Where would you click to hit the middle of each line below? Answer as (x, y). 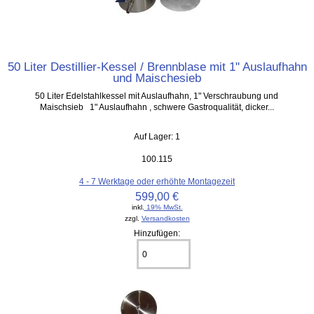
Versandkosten (165, 219)
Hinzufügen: (157, 233)
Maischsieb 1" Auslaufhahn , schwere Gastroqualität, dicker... (157, 107)
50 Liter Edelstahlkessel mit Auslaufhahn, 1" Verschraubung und (157, 96)
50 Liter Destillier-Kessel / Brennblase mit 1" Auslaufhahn (157, 67)
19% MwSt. (163, 207)
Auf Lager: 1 (157, 137)
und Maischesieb (157, 78)
